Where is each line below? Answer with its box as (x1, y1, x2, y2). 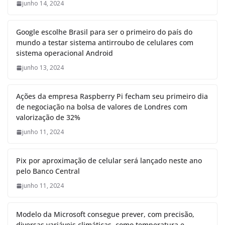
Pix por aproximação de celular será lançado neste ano (16, 156, 202, 166)
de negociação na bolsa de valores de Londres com (16, 102, 187, 112)
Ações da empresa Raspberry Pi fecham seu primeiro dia (16, 91, 208, 101)
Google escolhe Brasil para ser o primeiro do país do (16, 27, 192, 37)
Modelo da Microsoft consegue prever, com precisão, (16, 209, 194, 219)
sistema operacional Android (16, 48, 113, 58)
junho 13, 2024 (22, 63, 64, 72)
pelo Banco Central (16, 166, 80, 176)
